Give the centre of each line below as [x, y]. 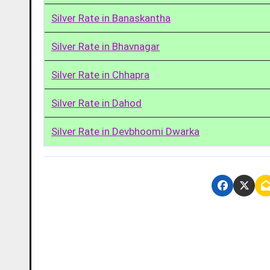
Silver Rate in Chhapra [101, 74]
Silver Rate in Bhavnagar [106, 46]
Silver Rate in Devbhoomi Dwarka [126, 131]
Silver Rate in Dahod [97, 103]
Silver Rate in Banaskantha [111, 18]
